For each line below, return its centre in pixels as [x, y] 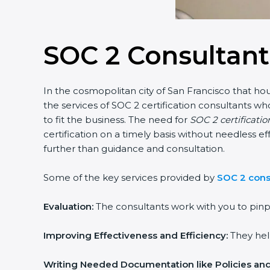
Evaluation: [68, 206]
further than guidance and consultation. [134, 149]
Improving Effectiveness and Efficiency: [136, 235]
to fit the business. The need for [117, 120]
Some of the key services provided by [130, 177]
